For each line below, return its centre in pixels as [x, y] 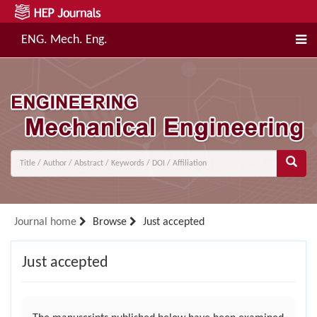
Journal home [45, 223]
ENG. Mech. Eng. [64, 40]
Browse [110, 223]
